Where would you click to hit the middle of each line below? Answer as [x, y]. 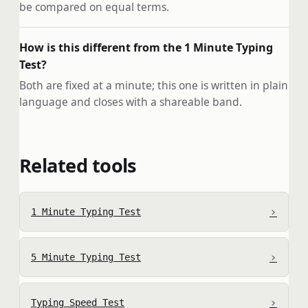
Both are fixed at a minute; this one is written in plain [154, 86]
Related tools [78, 165]
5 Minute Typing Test [86, 257]
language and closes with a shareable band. [131, 102]
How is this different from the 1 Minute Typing [146, 47]
